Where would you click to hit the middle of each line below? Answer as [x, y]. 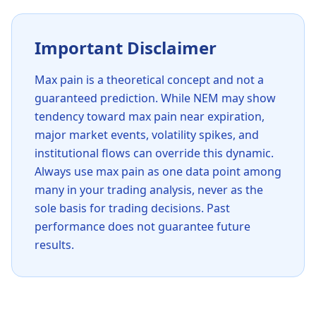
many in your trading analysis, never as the [149, 190]
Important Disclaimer [126, 48]
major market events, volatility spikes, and [147, 135]
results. [54, 245]
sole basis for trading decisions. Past [132, 208]
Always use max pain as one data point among [158, 171]
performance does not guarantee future [142, 226]
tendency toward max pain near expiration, [150, 116]
